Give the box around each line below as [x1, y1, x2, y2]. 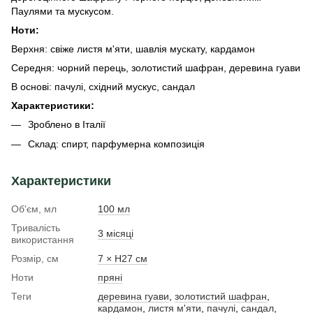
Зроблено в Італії [28, 119, 105, 130]
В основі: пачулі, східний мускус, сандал [11, 81, 195, 92]
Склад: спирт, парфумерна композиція [28, 138, 205, 150]
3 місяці [98, 228, 133, 240]
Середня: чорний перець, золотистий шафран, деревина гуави [11, 62, 300, 73]
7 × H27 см [98, 253, 147, 265]
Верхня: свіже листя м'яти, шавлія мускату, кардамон [11, 43, 255, 54]
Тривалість [11, 222, 60, 234]
